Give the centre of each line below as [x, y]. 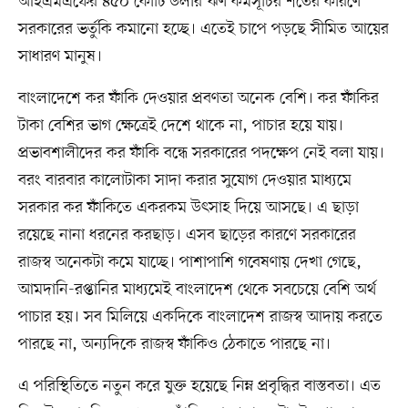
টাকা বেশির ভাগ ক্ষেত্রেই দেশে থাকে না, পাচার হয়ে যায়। [180, 126]
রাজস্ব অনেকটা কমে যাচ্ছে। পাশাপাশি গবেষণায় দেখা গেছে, [189, 263]
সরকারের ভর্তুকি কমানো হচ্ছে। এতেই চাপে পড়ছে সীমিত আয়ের [203, 30]
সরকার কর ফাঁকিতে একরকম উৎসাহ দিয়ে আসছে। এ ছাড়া [188, 208]
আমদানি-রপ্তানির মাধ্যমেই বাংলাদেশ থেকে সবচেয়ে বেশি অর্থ [197, 290]
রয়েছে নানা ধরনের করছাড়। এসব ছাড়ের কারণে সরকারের [187, 235]
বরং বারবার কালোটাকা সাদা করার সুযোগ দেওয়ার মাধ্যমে [184, 181]
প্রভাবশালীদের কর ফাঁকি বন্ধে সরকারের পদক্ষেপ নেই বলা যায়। [201, 153]
